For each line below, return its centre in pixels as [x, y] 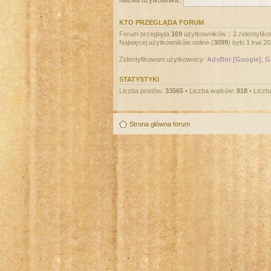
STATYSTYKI [139, 79]
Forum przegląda [145, 34]
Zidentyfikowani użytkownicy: [163, 59]
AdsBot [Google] [234, 59]
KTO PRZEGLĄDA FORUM [162, 22]
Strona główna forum [160, 124]
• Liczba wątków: [210, 90]
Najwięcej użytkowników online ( [166, 42]
